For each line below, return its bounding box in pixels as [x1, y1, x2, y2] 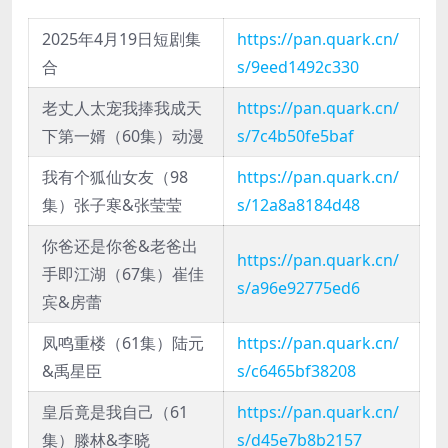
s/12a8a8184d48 [237, 194, 360, 217]
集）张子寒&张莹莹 [42, 194, 182, 217]
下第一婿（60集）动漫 [42, 125, 204, 148]
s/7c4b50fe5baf [237, 125, 354, 148]
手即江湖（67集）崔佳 [42, 263, 204, 286]
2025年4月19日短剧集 [42, 28, 201, 51]
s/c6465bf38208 [237, 360, 356, 383]
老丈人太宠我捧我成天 [42, 97, 202, 120]
